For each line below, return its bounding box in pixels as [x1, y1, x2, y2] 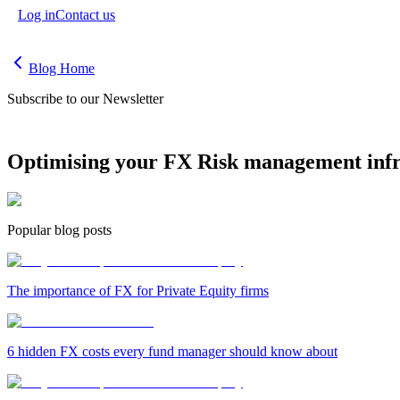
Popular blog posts [7, 221, 112, 237]
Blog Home [29, 61, 95, 76]
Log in [18, 7, 55, 22]
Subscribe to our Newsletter [7, 91, 163, 106]
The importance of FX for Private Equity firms [7, 282, 269, 298]
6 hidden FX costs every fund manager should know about [7, 343, 337, 359]
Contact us [55, 7, 115, 22]
